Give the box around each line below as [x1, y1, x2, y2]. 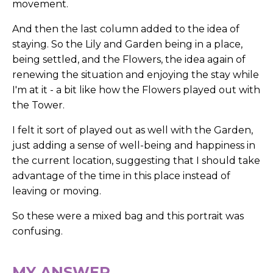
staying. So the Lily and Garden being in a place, [12, 38, 243, 51]
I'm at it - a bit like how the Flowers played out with [12, 84, 260, 96]
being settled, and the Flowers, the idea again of [12, 54, 246, 66]
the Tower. [12, 99, 65, 112]
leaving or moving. [12, 185, 101, 197]
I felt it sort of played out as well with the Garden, [12, 124, 253, 136]
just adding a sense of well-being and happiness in [12, 140, 255, 152]
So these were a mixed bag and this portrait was [12, 210, 244, 222]
